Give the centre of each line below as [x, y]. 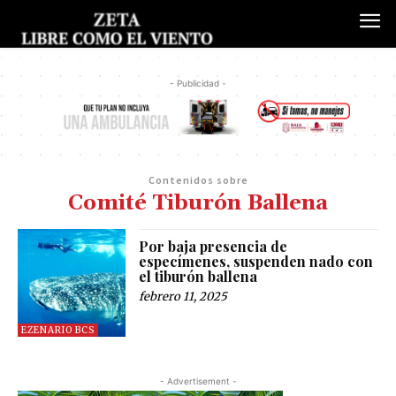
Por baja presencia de [213, 246]
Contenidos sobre [198, 179]
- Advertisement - [198, 381]
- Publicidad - [198, 84]
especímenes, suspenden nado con [256, 261]
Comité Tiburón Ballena [198, 203]
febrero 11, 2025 [183, 296]
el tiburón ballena [198, 276]
